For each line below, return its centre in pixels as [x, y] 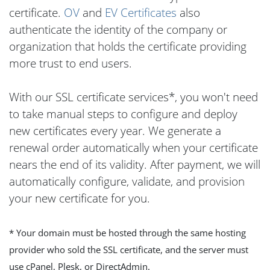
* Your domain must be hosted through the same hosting [127, 233]
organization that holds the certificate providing [128, 46]
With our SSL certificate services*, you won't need [133, 97]
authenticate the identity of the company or [118, 29]
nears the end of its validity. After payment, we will [135, 164]
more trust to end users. [71, 63]
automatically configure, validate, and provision [127, 181]
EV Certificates [141, 12]
